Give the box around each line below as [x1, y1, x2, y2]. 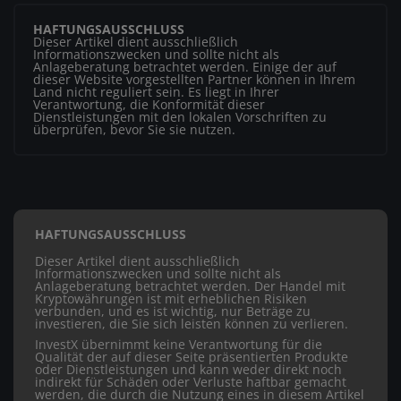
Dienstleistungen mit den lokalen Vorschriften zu [33, 108, 327, 126]
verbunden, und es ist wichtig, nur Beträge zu [35, 303, 311, 320]
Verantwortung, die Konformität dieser [33, 96, 265, 114]
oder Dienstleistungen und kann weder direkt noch [35, 361, 342, 379]
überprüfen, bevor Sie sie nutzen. [33, 121, 235, 139]
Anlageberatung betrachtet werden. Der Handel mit [35, 277, 346, 295]
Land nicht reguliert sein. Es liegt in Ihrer [33, 83, 279, 101]
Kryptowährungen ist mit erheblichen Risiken [35, 290, 307, 308]
